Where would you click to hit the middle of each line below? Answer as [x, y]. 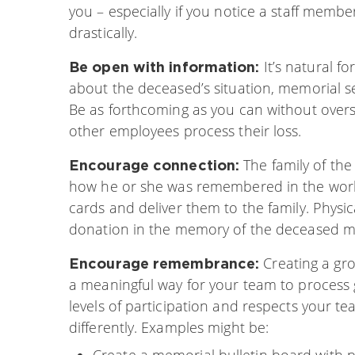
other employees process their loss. [185, 130]
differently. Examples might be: [169, 327]
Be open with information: [164, 66]
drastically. [103, 32]
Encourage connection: [155, 164]
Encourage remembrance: [164, 263]
